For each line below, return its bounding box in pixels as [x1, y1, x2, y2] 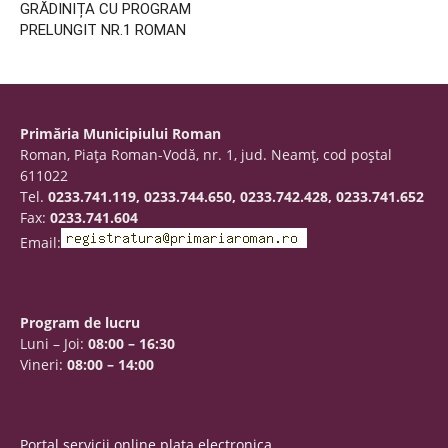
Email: [20, 233, 61, 253]
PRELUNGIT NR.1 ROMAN [20, 21, 186, 40]
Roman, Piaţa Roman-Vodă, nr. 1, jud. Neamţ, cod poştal [20, 145, 392, 165]
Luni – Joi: [20, 334, 88, 354]
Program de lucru [20, 313, 140, 333]
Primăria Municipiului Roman [20, 124, 221, 144]
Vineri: [20, 355, 67, 375]
